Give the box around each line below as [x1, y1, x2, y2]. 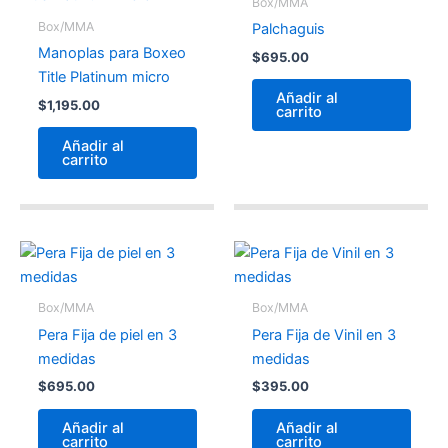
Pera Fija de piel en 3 [37, 325, 177, 344]
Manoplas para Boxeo [37, 44, 186, 63]
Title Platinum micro [37, 68, 170, 87]
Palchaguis [251, 20, 325, 39]
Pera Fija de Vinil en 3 [251, 325, 396, 344]
